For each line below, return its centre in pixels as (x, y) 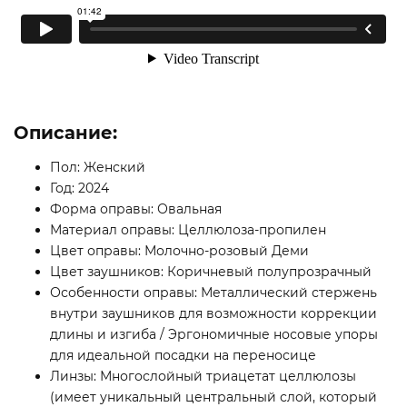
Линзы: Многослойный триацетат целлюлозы (203, 377)
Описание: (65, 133)
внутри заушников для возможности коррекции (213, 314)
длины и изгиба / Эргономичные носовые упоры (214, 335)
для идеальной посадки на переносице (183, 356)
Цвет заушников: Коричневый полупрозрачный (211, 272)
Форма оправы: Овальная (136, 209)
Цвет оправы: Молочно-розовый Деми (179, 251)
